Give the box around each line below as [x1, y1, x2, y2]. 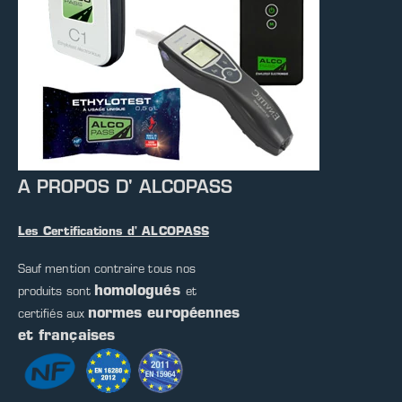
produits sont [18, 286, 94, 299]
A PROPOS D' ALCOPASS [18, 179, 232, 197]
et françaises [18, 329, 115, 345]
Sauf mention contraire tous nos [18, 264, 197, 276]
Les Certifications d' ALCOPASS [18, 225, 209, 238]
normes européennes [87, 307, 240, 322]
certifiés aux [18, 309, 88, 321]
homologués [93, 284, 180, 300]
